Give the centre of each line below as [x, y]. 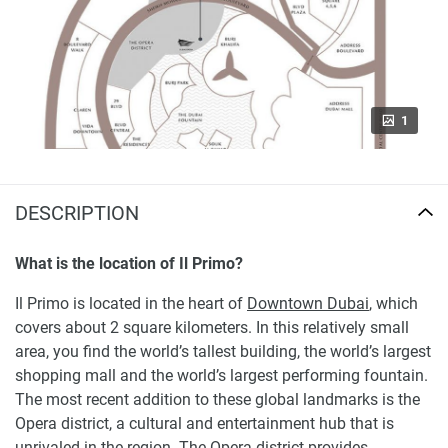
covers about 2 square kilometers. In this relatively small [212, 328]
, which [393, 304]
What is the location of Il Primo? [129, 264]
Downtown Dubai [308, 304]
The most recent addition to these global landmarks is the [217, 400]
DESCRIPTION [77, 213]
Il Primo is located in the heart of [131, 304]
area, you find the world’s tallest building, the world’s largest [223, 352]
